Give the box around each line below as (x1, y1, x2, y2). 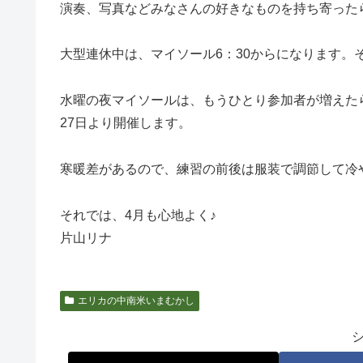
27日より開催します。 (60, 116, 191, 130)
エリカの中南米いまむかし (77, 294, 194, 306)
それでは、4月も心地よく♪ (60, 207, 216, 222)
